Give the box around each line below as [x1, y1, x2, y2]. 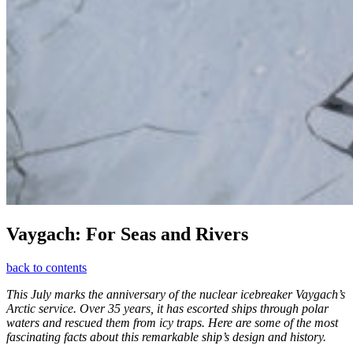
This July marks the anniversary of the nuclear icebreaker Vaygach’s [6, 288, 345, 302]
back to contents [6, 261, 87, 275]
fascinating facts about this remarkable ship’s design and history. [6, 330, 326, 344]
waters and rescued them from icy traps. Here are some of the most [6, 316, 338, 330]
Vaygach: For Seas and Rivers [6, 224, 248, 245]
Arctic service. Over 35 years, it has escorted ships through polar [6, 302, 329, 316]
